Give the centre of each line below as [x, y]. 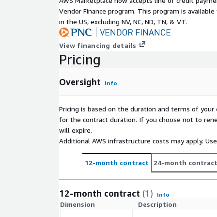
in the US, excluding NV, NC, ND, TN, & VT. [123, 22]
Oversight [80, 82]
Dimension [77, 204]
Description [157, 204]
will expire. [76, 130]
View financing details [98, 46]
